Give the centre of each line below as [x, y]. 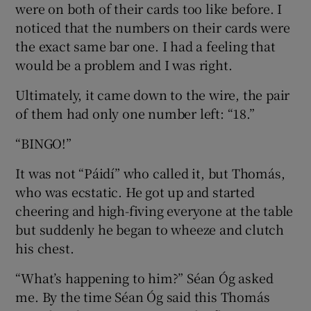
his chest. [45, 248]
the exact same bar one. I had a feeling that [145, 46]
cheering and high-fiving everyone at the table [154, 211]
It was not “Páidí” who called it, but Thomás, [150, 173]
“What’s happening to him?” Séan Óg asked [144, 278]
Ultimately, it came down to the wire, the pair [153, 95]
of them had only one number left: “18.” [135, 114]
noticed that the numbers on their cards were [153, 27]
